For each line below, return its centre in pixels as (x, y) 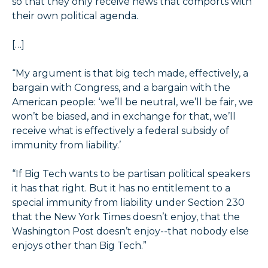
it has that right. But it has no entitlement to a (121, 188)
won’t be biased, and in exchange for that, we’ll (124, 117)
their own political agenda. (75, 16)
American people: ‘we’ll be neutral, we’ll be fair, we (133, 102)
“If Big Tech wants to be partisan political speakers (131, 174)
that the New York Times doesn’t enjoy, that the (126, 217)
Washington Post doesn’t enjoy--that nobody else (130, 232)
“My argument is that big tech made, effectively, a (130, 74)
